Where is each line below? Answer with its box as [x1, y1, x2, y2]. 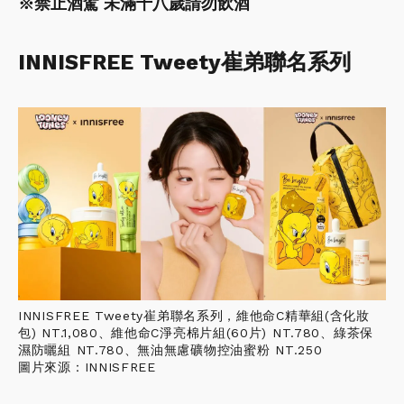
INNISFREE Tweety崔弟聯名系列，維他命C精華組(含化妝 [18, 308, 370, 323]
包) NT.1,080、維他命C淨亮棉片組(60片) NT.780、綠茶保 [18, 325, 373, 340]
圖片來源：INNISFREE [18, 359, 156, 374]
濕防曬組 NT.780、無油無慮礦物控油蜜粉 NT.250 [18, 342, 323, 357]
